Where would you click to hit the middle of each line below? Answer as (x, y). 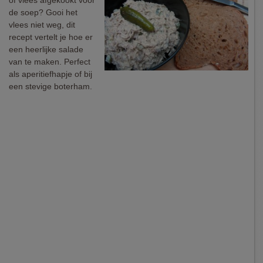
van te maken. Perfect (50, 62)
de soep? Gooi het (43, 12)
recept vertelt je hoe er (51, 37)
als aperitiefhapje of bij (50, 74)
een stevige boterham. (50, 86)
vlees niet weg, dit (42, 25)
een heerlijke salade (46, 49)
